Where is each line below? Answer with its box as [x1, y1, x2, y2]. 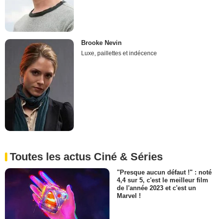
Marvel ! [117, 192, 141, 200]
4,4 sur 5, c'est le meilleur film [117, 176, 208, 184]
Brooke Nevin [81, 39, 122, 46]
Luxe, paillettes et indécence [81, 49, 157, 57]
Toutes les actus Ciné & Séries [10, 151, 163, 163]
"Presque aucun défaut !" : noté [117, 169, 212, 176]
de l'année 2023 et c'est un [117, 184, 196, 192]
